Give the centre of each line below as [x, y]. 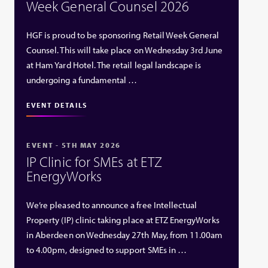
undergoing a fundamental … [82, 80]
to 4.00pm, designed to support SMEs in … [107, 250]
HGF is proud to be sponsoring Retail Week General [123, 35]
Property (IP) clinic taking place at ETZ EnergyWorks [123, 220]
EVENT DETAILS [57, 105]
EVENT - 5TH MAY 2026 [74, 145]
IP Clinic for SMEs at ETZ [95, 162]
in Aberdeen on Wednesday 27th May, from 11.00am [125, 235]
